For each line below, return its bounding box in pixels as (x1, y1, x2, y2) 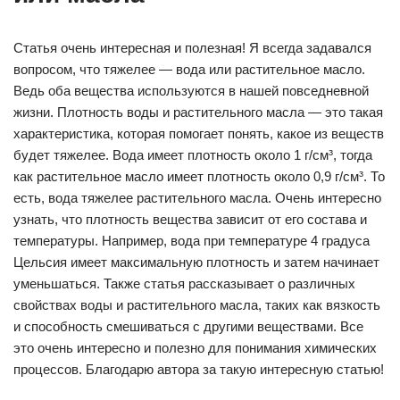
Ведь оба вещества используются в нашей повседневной (13, 83, 369, 98)
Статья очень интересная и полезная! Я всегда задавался (13, 40, 371, 55)
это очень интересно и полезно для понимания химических (13, 340, 377, 355)
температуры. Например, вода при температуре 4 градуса (13, 233, 370, 248)
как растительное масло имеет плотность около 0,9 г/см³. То (13, 169, 385, 184)
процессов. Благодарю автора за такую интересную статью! (13, 362, 384, 377)
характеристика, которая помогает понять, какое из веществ (13, 126, 384, 141)
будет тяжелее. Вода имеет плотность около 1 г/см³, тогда (13, 147, 372, 162)
